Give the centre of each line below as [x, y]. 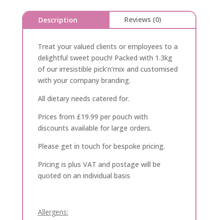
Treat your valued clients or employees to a [108, 47]
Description [58, 20]
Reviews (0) [142, 20]
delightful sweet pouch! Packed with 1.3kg [105, 58]
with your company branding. [84, 81]
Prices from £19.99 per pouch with [93, 117]
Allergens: [53, 212]
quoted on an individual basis [84, 176]
